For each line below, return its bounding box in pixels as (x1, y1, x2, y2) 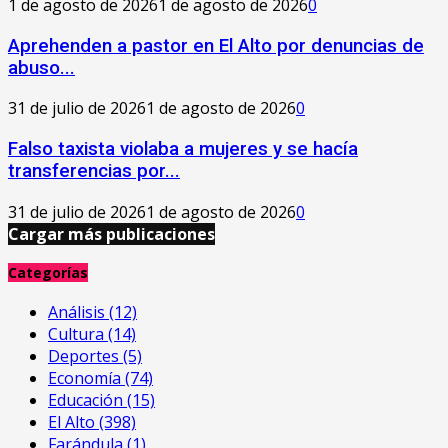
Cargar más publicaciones (8, 222, 215, 245)
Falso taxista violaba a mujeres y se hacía (8, 138, 358, 160)
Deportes (48, 344, 123, 367)
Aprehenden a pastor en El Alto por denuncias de (8, 34, 424, 57)
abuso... (8, 56, 75, 79)
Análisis (48, 300, 109, 323)
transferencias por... (8, 160, 180, 182)
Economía (48, 366, 125, 389)
